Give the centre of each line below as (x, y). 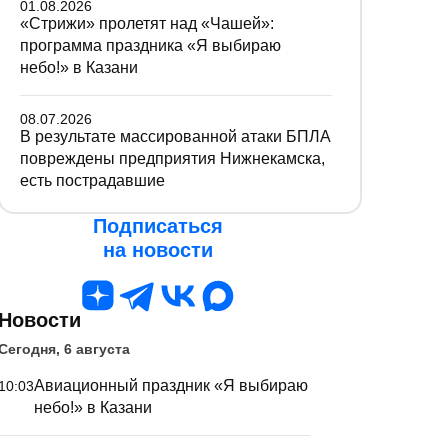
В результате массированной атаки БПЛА (175, 136)
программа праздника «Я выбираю (150, 45)
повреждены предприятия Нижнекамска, (172, 158)
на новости (158, 250)
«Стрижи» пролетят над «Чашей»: (147, 23)
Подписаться (158, 226)
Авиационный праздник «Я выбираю (171, 385)
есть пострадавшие (92, 180)
